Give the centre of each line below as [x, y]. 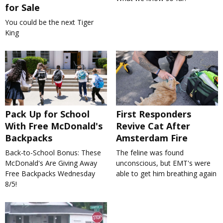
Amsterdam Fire [152, 138]
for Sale [22, 7]
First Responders [153, 114]
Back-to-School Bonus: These [53, 152]
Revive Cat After [153, 126]
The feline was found [150, 152]
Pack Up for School [47, 114]
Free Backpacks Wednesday [50, 173]
